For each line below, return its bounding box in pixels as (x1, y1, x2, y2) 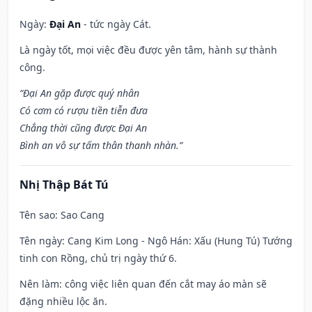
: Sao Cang (55, 208, 104, 222)
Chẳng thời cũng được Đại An (19, 121, 147, 135)
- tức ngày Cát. (81, 17, 151, 31)
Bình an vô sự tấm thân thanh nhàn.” (19, 139, 182, 153)
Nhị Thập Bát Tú (19, 177, 109, 193)
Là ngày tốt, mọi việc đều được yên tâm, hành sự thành (19, 43, 277, 57)
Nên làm (19, 277, 59, 291)
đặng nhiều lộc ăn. (19, 295, 107, 309)
